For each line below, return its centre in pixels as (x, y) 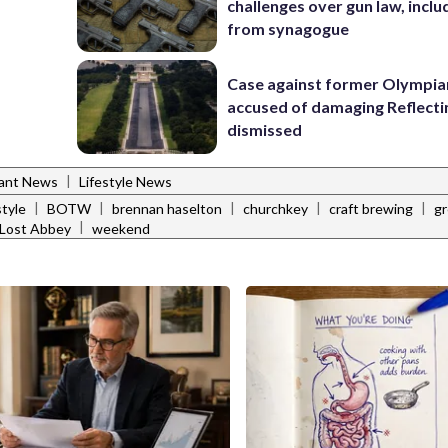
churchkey (275, 209)
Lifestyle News (125, 182)
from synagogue (288, 28)
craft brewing (371, 209)
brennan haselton (167, 209)
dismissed (265, 130)
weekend (121, 228)
